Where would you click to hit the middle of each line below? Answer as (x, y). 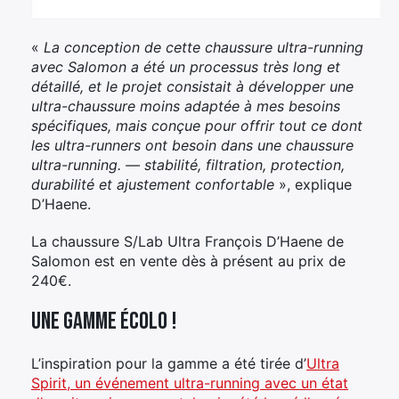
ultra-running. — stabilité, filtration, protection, (188, 164)
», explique (313, 184)
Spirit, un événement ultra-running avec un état (190, 383)
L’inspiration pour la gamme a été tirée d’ (169, 363)
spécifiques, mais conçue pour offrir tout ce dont (197, 125)
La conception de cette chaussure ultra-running (204, 47)
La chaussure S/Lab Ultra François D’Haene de (187, 241)
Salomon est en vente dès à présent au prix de (188, 261)
